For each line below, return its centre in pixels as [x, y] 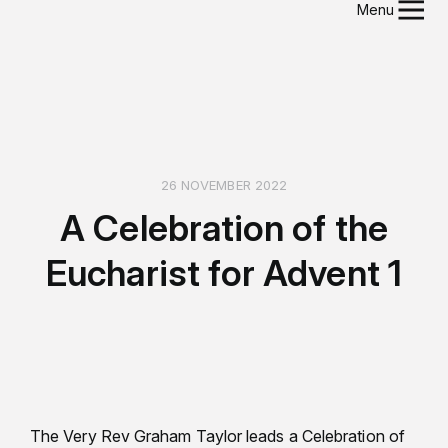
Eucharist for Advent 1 [224, 273]
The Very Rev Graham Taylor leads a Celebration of [217, 436]
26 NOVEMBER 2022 [224, 185]
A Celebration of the [224, 228]
